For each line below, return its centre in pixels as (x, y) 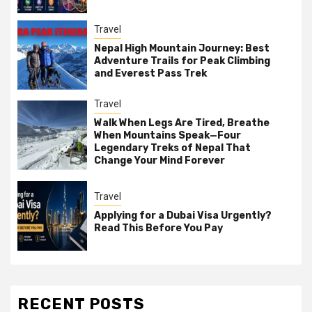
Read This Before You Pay (158, 228)
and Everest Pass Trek (150, 74)
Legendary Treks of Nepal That (172, 148)
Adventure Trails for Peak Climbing (182, 61)
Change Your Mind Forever (159, 160)
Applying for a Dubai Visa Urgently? (183, 216)
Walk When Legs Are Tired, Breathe (182, 123)
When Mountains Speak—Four (167, 135)
